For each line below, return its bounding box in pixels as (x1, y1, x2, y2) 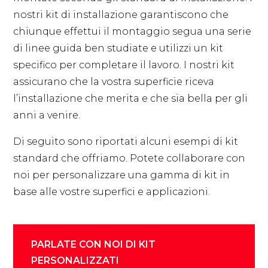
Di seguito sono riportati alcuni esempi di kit (13, 136, 239, 148)
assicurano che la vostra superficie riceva (13, 76, 215, 88)
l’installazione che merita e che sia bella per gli (13, 93, 248, 105)
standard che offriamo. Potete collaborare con (13, 153, 246, 165)
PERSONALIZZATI (31, 255, 120, 267)
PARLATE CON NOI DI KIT (31, 239, 156, 251)
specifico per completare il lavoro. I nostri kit (13, 59, 235, 71)
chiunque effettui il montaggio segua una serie (13, 26, 252, 38)
